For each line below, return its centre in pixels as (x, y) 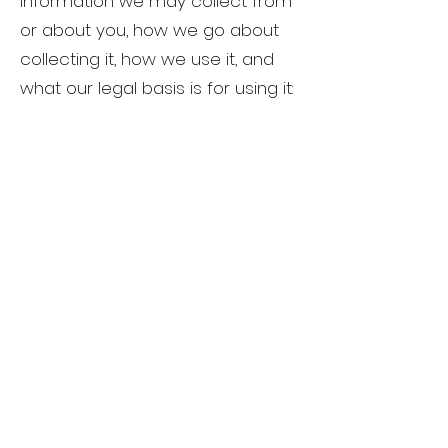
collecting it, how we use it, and (147, 59)
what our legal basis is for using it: (156, 88)
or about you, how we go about (149, 30)
